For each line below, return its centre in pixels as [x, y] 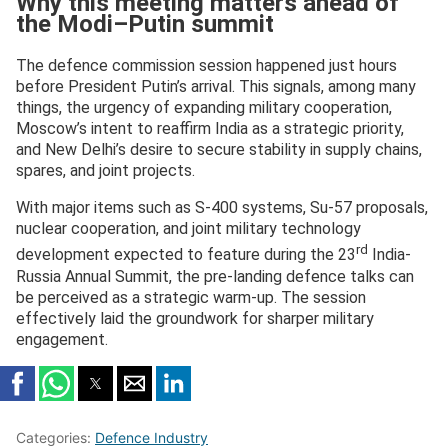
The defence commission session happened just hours [206, 66]
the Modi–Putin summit [145, 24]
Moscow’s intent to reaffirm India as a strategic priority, [210, 129]
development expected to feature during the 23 [186, 255]
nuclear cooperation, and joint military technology [188, 229]
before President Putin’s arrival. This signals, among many [216, 87]
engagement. [62, 339]
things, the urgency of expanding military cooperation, [204, 108]
